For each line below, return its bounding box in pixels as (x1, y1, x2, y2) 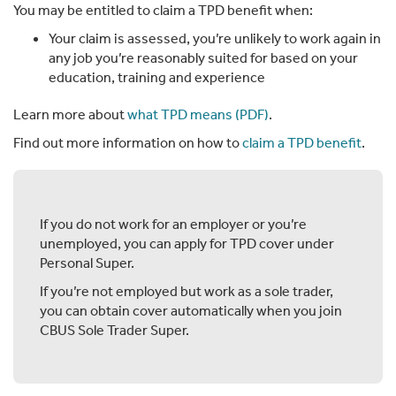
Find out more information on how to (13, 133, 242, 151)
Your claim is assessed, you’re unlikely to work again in (49, 28, 381, 47)
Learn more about (13, 104, 127, 123)
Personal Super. (40, 253, 134, 271)
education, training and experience (49, 67, 265, 86)
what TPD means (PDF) (127, 104, 269, 123)
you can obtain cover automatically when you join (40, 301, 342, 319)
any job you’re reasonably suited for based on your (49, 48, 358, 66)
